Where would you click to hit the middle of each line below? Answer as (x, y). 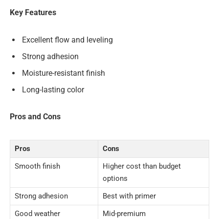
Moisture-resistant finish (64, 73)
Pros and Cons (35, 117)
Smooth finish (37, 166)
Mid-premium (124, 213)
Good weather (37, 213)
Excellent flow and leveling (67, 40)
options (115, 178)
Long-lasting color (53, 89)
